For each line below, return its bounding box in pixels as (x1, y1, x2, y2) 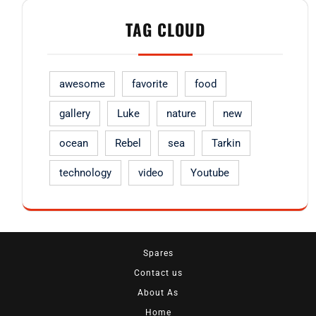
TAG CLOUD (125, 18, 205, 42)
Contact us (133, 268, 183, 279)
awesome (59, 78, 105, 91)
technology (59, 166, 111, 180)
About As (138, 288, 178, 298)
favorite (132, 78, 168, 91)
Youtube (190, 166, 229, 180)
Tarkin (212, 137, 241, 150)
